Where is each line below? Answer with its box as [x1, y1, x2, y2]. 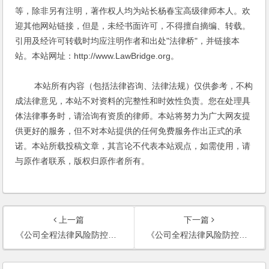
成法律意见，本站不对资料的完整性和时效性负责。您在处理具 [15, 96, 251, 106]
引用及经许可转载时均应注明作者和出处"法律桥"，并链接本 [15, 36, 240, 46]
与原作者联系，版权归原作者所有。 [15, 156, 150, 166]
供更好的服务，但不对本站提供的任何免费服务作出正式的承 [15, 126, 243, 136]
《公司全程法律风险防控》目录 [16, 230, 109, 240]
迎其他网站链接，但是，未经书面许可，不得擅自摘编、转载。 [15, 21, 251, 31]
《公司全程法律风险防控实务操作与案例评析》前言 [146, 230, 239, 240]
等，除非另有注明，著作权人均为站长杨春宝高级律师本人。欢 [15, 6, 251, 16]
